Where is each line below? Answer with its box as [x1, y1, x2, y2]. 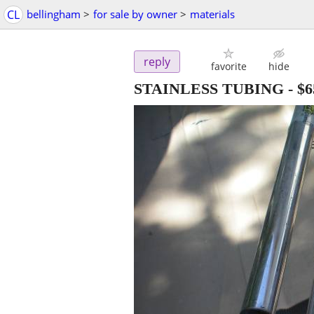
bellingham [27, 7, 81, 21]
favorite [210, 60, 247, 74]
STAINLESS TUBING [134, 80, 284, 98]
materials [190, 7, 235, 21]
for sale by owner [93, 7, 177, 21]
